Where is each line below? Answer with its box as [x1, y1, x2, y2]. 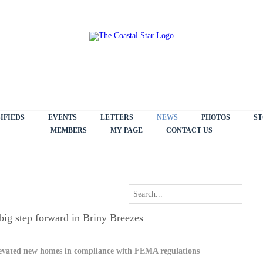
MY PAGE [110, 126, 143, 134]
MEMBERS [50, 126, 87, 134]
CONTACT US [166, 126, 213, 134]
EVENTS [48, 113, 77, 122]
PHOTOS [201, 113, 230, 122]
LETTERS [100, 113, 133, 122]
